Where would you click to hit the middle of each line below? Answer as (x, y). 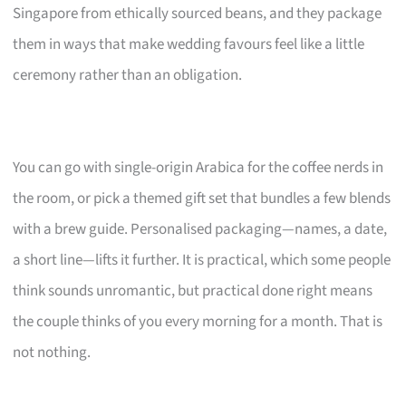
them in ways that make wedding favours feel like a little (189, 44)
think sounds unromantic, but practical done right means (193, 290)
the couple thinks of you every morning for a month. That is (198, 321)
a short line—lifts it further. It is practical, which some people (202, 260)
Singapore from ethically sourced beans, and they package (198, 13)
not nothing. (52, 352)
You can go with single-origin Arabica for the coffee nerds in (198, 167)
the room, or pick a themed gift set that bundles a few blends (202, 198)
